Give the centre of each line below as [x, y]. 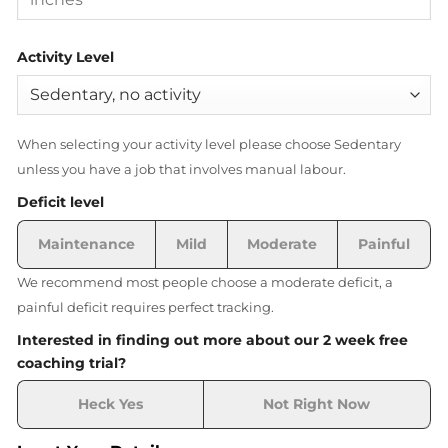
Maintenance [86, 243]
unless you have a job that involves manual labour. [181, 169]
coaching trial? [71, 362]
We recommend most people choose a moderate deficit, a [205, 282]
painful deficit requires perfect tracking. [145, 307]
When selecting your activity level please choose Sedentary [209, 144]
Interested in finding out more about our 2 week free [212, 339]
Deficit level [60, 201]
